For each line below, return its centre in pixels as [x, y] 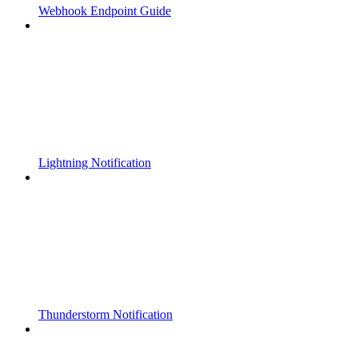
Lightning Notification [95, 162]
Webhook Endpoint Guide [105, 10]
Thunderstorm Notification [105, 314]
